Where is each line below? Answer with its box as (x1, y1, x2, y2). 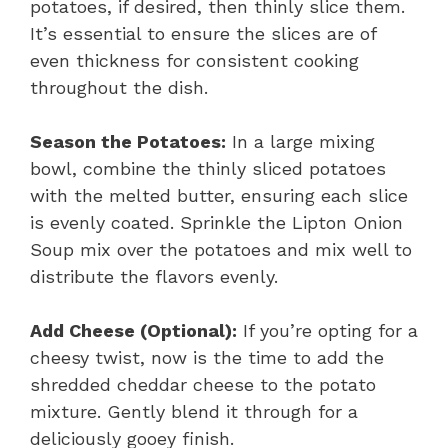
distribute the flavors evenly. (30, 265, 278, 287)
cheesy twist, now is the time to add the (30, 346, 384, 368)
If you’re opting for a (237, 319, 418, 341)
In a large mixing (226, 130, 375, 152)
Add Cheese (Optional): (30, 319, 237, 341)
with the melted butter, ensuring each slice (30, 184, 408, 206)
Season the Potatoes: (30, 130, 226, 152)
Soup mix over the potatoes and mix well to (30, 238, 412, 260)
